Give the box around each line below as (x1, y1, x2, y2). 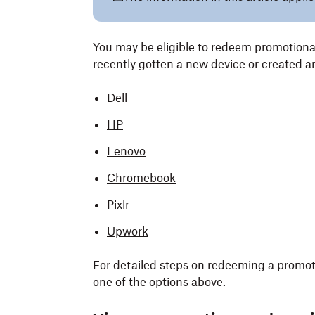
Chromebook (107, 171, 176, 185)
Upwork (107, 224, 148, 238)
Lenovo (107, 144, 146, 158)
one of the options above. (93, 275, 226, 289)
